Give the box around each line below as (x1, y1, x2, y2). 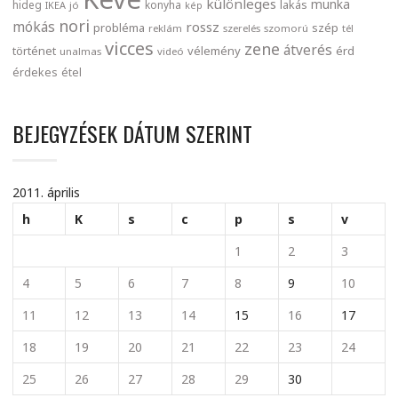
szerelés (223, 21, 260, 36)
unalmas (60, 44, 101, 59)
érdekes (12, 65, 58, 81)
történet (12, 43, 56, 60)
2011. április (12, 184, 80, 202)
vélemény (187, 43, 241, 60)
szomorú (264, 21, 308, 36)
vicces (105, 36, 154, 61)
